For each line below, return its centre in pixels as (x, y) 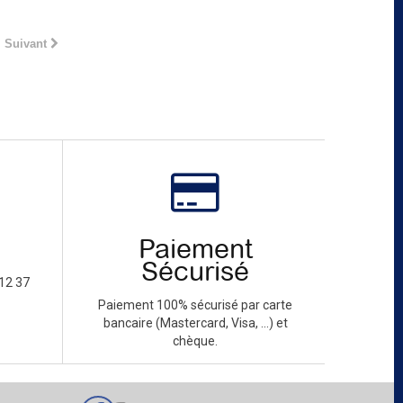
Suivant (26, 43)
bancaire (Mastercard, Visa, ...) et (195, 322)
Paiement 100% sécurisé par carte (196, 304)
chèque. (196, 340)
